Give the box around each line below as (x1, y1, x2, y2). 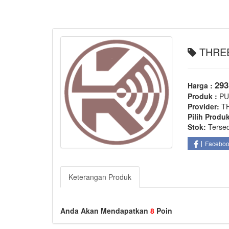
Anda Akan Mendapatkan (60, 205, 150, 216)
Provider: (188, 101, 220, 111)
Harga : (188, 80, 215, 90)
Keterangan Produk (68, 172, 131, 182)
